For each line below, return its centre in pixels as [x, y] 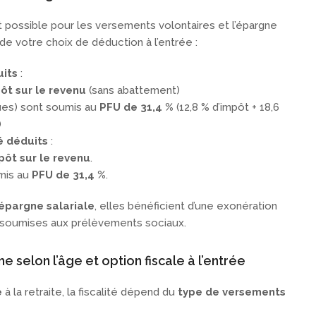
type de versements [232, 292]
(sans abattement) [133, 91]
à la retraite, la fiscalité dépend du [90, 292]
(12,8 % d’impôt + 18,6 [226, 108]
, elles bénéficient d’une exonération [186, 206]
